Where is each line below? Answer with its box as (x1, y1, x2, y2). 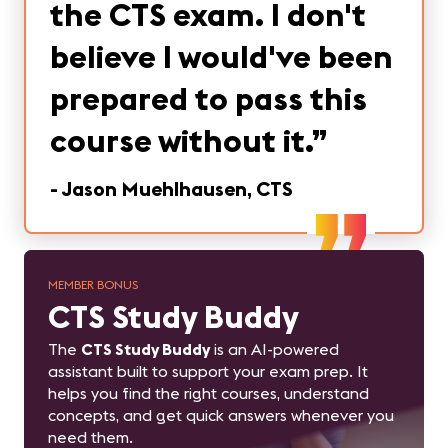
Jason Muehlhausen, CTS (61, 176, 293, 201)
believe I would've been (50, 36, 393, 77)
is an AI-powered (210, 339, 339, 359)
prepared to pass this (50, 78, 367, 119)
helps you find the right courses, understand (48, 383, 369, 403)
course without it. (50, 120, 311, 161)
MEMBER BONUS (48, 277, 138, 292)
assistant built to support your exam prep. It (48, 361, 368, 381)
